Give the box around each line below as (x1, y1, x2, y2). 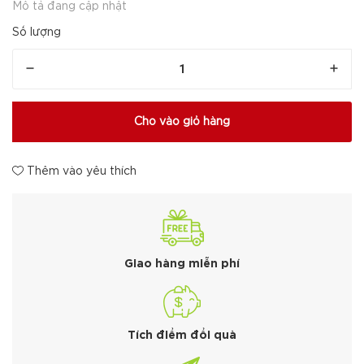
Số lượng (12, 28, 61, 37)
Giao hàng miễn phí (124, 259, 240, 269)
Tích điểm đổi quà (128, 331, 236, 340)
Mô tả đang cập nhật (12, 2, 127, 11)
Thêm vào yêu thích (24, 167, 136, 176)
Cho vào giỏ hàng (134, 117, 230, 127)
